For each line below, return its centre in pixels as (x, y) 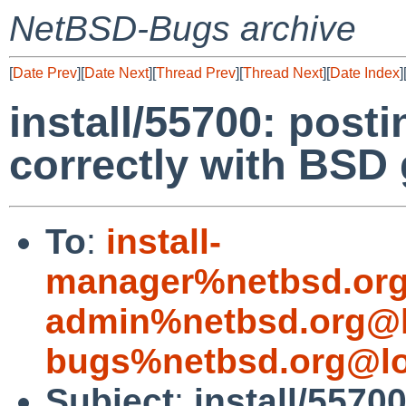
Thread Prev (196, 73)
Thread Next (283, 73)
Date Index (365, 73)
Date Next (116, 73)
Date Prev (45, 73)
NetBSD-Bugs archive (183, 29)
